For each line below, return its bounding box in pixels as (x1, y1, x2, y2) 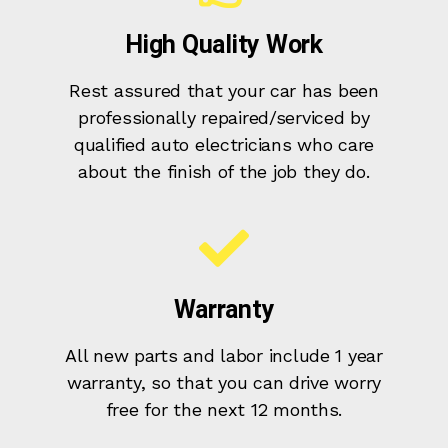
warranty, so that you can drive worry (66, 372, 381, 394)
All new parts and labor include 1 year (65, 345, 383, 367)
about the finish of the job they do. (78, 161, 370, 183)
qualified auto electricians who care (73, 134, 375, 156)
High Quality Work (125, 30, 323, 60)
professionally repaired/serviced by (78, 107, 370, 129)
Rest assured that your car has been (69, 80, 379, 102)
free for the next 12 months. (105, 399, 343, 421)
